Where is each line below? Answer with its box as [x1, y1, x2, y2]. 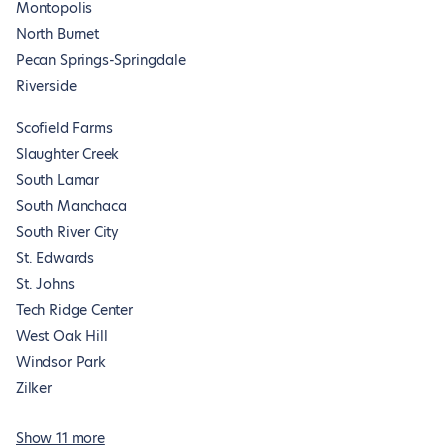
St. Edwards [16, 248, 95, 268]
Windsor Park [16, 352, 106, 372]
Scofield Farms [16, 118, 113, 138]
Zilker [16, 378, 52, 398]
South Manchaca [16, 196, 127, 216]
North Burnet [16, 24, 99, 44]
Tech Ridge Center [16, 300, 133, 320]
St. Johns [16, 274, 75, 294]
